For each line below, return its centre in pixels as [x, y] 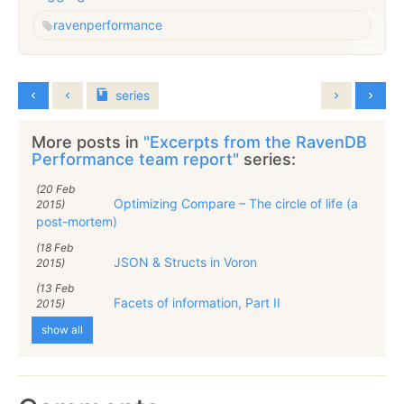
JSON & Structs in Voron [185, 262]
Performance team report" [138, 159]
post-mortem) [77, 221]
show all [62, 329]
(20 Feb [55, 188]
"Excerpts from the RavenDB [255, 142]
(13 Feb [55, 288]
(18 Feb [55, 247]
